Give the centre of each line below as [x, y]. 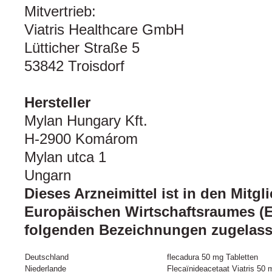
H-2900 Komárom [81, 139]
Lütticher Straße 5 [82, 48]
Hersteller [57, 103]
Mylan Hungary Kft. [86, 121]
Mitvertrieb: [60, 12]
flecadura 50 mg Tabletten [212, 257]
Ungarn [48, 175]
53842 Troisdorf [74, 66]
